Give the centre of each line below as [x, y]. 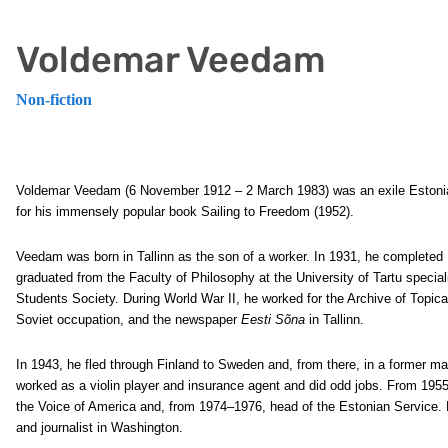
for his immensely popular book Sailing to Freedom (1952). [185, 211]
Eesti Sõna [273, 319]
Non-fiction [54, 99]
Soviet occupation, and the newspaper [128, 319]
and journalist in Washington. [99, 427]
